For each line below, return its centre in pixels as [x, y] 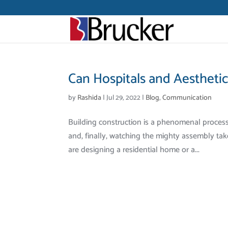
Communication [187, 98]
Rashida [90, 98]
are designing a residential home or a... [134, 150]
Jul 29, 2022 [124, 98]
